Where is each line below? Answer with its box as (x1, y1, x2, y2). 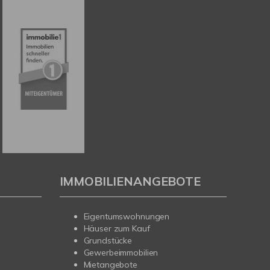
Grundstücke (83, 235, 133, 246)
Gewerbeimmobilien (83, 247, 159, 259)
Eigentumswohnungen (83, 211, 170, 222)
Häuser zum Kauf (83, 223, 150, 234)
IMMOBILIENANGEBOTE (59, 174, 201, 189)
